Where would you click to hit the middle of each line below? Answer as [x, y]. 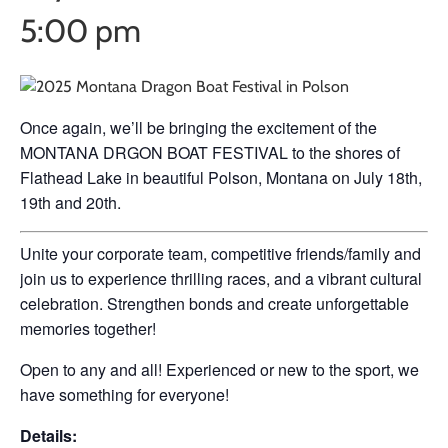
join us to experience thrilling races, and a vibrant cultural [221, 279]
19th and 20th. [70, 203]
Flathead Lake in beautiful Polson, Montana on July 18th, [221, 178]
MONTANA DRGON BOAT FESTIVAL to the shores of [210, 153]
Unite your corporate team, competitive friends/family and [220, 254]
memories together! [88, 329]
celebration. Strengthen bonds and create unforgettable [214, 304]
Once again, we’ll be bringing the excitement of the [198, 128]
